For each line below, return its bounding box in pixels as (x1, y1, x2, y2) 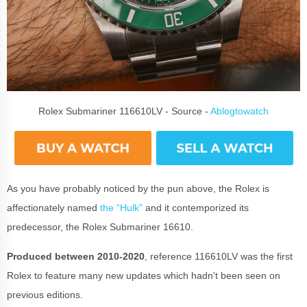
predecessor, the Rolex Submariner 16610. (7, 221, 193, 232)
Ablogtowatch (210, 105, 269, 116)
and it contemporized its (143, 201, 249, 213)
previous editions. (7, 288, 86, 300)
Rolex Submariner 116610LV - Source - (38, 105, 210, 116)
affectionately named (7, 201, 100, 213)
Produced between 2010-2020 (7, 250, 145, 262)
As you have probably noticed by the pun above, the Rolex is (7, 182, 269, 194)
